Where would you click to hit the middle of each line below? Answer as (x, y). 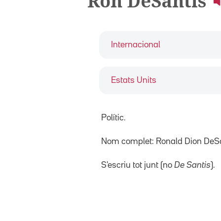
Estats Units (134, 80)
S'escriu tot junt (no (138, 165)
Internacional (136, 45)
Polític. (113, 118)
